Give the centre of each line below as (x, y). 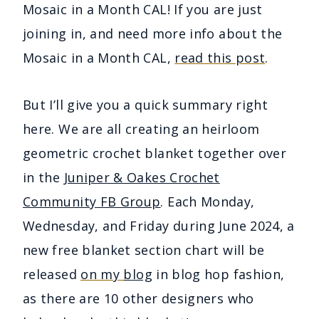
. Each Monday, (208, 201)
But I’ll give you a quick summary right (146, 104)
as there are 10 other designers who (138, 298)
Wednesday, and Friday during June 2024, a (159, 225)
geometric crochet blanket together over (155, 153)
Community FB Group (92, 201)
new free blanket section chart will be (144, 250)
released (52, 274)
